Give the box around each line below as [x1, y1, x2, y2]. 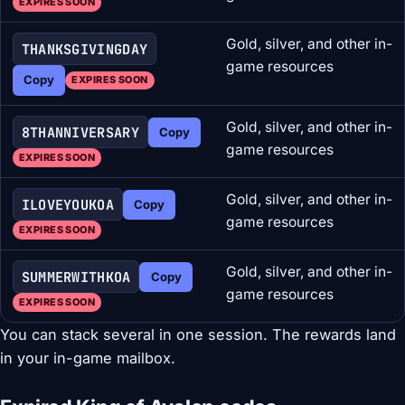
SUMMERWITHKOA [21, 267, 131, 287]
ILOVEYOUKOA [21, 194, 114, 214]
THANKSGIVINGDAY [21, 39, 148, 59]
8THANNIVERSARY [21, 122, 139, 142]
